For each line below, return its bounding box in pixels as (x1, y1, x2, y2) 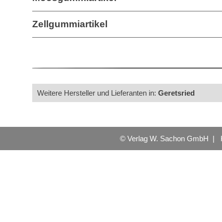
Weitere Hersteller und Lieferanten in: (37, 89, 158, 97)
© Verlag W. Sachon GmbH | (120, 134, 221, 143)
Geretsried (158, 89, 195, 97)
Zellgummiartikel (32, 19, 108, 29)
